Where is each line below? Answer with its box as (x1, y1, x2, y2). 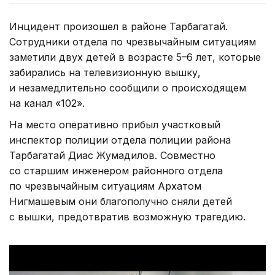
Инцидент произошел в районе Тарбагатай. (9, 20, 228, 33)
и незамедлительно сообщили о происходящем (9, 81, 246, 94)
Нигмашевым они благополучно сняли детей (9, 195, 232, 207)
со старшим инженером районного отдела (9, 164, 223, 177)
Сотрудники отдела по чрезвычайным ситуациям (9, 35, 256, 48)
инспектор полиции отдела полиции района (9, 133, 231, 146)
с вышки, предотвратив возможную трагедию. (9, 210, 246, 223)
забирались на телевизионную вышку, (9, 66, 201, 79)
